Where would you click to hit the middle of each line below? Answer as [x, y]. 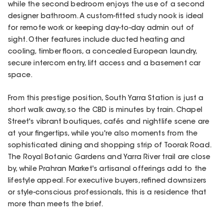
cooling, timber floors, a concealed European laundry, [102, 52]
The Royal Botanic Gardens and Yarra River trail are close [109, 158]
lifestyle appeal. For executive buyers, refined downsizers [107, 181]
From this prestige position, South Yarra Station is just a [106, 99]
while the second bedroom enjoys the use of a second [106, 5]
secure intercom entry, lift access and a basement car [104, 64]
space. [20, 76]
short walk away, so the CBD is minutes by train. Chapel [105, 111]
